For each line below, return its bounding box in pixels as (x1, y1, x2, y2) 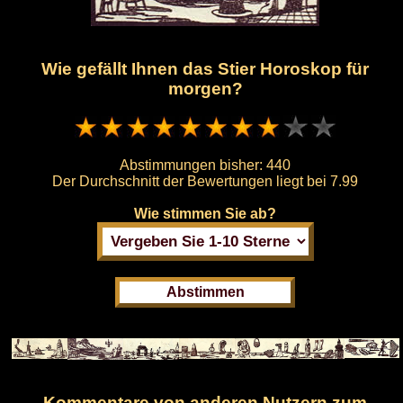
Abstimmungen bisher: (120, 157, 266, 174)
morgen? (167, 78, 243, 98)
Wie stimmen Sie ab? (134, 206, 276, 222)
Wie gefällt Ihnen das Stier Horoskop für (41, 58, 369, 78)
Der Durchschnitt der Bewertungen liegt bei (52, 174, 330, 190)
